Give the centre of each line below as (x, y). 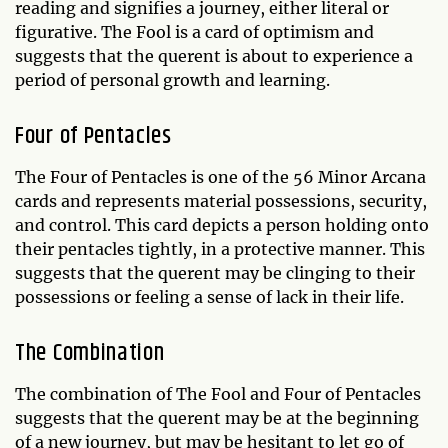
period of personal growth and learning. (172, 79)
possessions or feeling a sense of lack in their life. (209, 296)
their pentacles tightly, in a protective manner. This (220, 248)
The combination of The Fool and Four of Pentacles (218, 393)
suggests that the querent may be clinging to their (215, 272)
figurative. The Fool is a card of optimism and (194, 31)
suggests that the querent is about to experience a (214, 55)
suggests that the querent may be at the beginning (217, 417)
